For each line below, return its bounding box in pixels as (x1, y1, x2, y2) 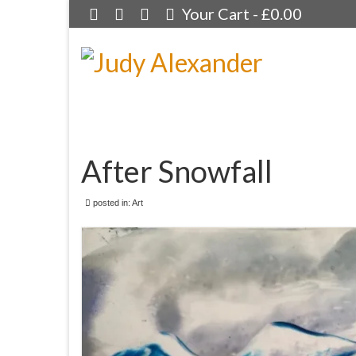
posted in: (91, 198, 132, 207)
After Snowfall (81, 153, 273, 189)
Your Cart (179, 4, 253, 23)
